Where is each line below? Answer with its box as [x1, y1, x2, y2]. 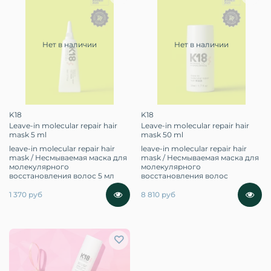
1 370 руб [9, 190, 42, 200]
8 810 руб [141, 190, 175, 200]
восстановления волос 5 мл [9, 171, 114, 180]
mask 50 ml [141, 129, 183, 139]
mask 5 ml [9, 129, 47, 139]
